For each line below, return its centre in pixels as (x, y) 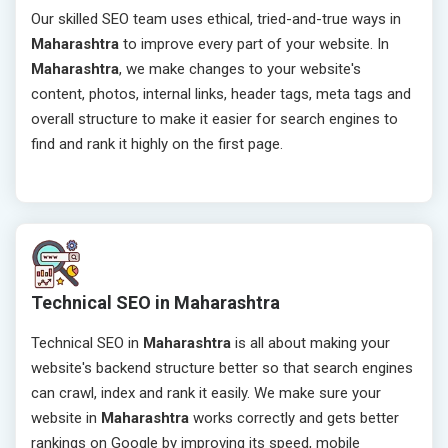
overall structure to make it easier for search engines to (214, 119)
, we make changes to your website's (240, 69)
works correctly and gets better (294, 418)
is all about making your (310, 343)
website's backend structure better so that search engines (222, 368)
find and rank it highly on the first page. (157, 144)
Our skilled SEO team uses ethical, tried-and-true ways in (216, 19)
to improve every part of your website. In (256, 44)
